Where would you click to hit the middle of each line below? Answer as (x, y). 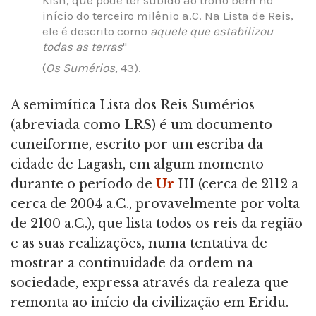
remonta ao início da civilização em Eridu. (150, 302)
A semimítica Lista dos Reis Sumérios (133, 105)
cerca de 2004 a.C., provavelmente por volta (155, 203)
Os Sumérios (80, 68)
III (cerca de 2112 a (236, 184)
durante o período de (83, 184)
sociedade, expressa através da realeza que (150, 282)
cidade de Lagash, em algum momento (137, 164)
